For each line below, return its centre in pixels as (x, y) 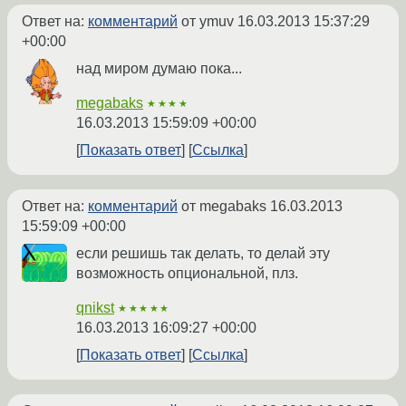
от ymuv (208, 22)
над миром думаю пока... (159, 69)
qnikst (95, 308)
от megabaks (224, 207)
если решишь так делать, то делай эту (203, 254)
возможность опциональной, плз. (187, 274)
